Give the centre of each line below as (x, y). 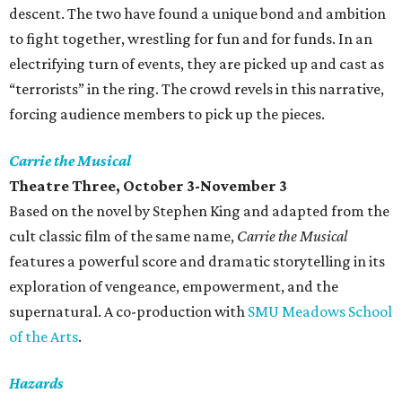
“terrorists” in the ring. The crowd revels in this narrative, (197, 89)
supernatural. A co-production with (128, 311)
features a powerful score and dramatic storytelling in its (197, 261)
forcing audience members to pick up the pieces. (167, 114)
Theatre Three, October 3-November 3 (148, 186)
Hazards (36, 383)
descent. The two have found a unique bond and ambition (197, 13)
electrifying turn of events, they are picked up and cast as (197, 64)
